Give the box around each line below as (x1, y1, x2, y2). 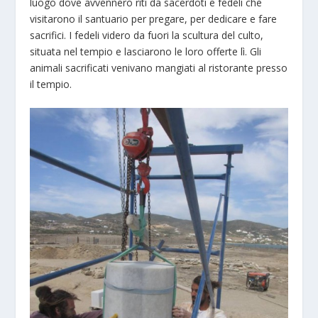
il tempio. (30, 77, 72, 91)
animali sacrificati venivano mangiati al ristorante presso (30, 60, 288, 75)
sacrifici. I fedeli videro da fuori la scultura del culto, (30, 28, 264, 42)
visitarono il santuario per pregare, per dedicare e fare (30, 11, 278, 26)
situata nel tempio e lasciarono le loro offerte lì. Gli (30, 44, 262, 58)
